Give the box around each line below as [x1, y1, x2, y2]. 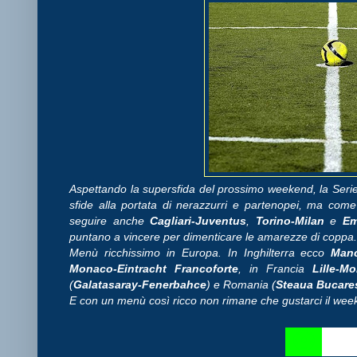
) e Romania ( [206, 277, 276, 291]
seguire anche [69, 214, 151, 227]
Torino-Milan [255, 214, 331, 227]
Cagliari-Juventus [150, 214, 247, 227]
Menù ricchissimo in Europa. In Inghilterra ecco [69, 245, 331, 259]
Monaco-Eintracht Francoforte [69, 261, 239, 275]
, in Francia [238, 261, 313, 275]
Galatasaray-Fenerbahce [73, 277, 206, 291]
